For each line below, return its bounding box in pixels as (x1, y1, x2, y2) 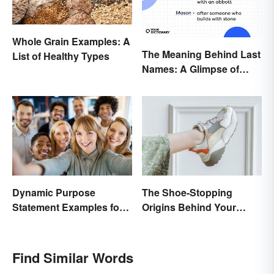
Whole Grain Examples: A (12, 34, 130, 49)
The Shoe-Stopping (142, 185, 232, 200)
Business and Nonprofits (12, 214, 129, 229)
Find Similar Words (12, 248, 133, 268)
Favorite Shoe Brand (142, 215, 238, 229)
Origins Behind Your (142, 200, 236, 215)
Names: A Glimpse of (142, 61, 239, 76)
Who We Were (142, 76, 207, 91)
